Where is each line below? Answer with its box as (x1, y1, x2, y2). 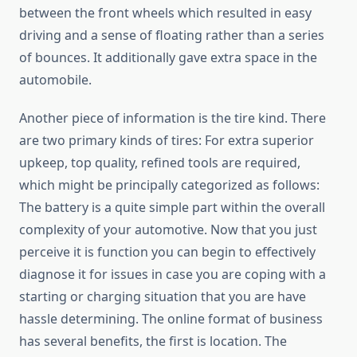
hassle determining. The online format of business (19, 310, 323, 328)
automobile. (19, 71, 92, 89)
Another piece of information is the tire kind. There (19, 109, 326, 127)
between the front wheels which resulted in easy (19, 4, 312, 22)
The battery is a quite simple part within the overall (19, 198, 325, 217)
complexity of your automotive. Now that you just (19, 221, 317, 239)
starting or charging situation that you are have (19, 288, 306, 306)
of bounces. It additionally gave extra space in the (19, 49, 317, 67)
